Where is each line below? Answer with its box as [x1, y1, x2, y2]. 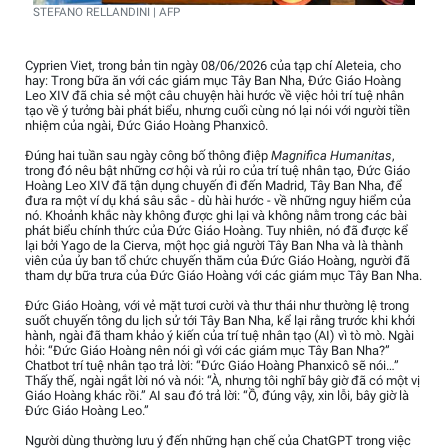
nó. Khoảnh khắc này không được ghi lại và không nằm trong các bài [25, 208, 407, 224]
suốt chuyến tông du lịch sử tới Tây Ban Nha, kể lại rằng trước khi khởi [25, 313, 415, 329]
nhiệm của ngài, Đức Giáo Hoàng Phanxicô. [25, 118, 268, 134]
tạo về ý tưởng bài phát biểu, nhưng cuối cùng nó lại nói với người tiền [25, 103, 410, 119]
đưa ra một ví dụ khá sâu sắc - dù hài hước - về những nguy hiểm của [25, 193, 411, 209]
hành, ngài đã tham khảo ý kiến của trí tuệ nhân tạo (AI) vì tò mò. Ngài [25, 328, 414, 344]
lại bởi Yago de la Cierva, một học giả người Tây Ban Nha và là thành [25, 238, 403, 254]
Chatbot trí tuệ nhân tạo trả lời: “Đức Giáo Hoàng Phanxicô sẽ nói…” [25, 358, 399, 374]
